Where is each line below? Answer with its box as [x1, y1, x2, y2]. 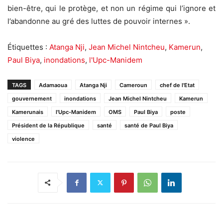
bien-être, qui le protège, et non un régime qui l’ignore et [7, 3, 216, 13]
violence [12, 135, 35, 142]
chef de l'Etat [160, 81, 195, 89]
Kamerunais [12, 108, 43, 115]
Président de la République [12, 121, 85, 129]
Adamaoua [39, 81, 67, 89]
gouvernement [12, 95, 52, 102]
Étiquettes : [7, 42, 49, 52]
